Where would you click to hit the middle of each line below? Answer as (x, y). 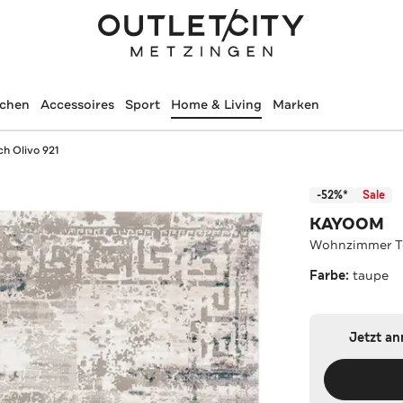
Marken (296, 104)
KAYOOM (347, 224)
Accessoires (77, 104)
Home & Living (216, 104)
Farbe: (331, 275)
